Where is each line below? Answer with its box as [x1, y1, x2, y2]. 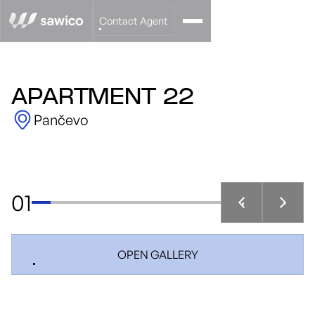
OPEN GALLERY [117, 247, 198, 262]
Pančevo [34, 111, 89, 129]
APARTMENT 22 [11, 88, 194, 108]
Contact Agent [99, 14, 168, 27]
